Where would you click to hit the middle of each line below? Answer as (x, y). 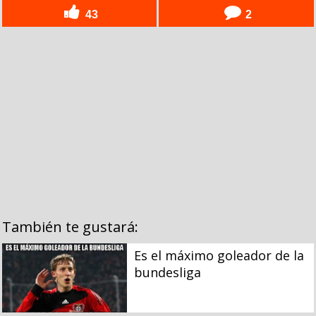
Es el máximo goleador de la (219, 255)
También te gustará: (70, 226)
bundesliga (167, 272)
